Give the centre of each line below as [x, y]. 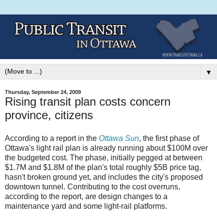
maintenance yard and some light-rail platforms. [86, 206]
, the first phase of [169, 139]
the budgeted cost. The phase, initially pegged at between [104, 158]
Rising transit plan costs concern [88, 102]
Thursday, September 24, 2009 [43, 92]
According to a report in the [52, 139]
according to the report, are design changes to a [86, 197]
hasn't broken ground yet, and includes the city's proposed [104, 177]
